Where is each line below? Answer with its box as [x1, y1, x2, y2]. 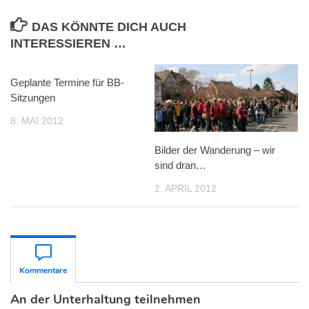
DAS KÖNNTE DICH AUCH [31, 19, 186, 34]
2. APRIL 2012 [154, 182, 217, 194]
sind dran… [154, 159, 206, 171]
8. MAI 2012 [10, 114, 63, 126]
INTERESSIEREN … [10, 36, 126, 50]
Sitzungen [10, 91, 55, 103]
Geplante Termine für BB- [10, 76, 124, 88]
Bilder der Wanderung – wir [154, 143, 275, 156]
